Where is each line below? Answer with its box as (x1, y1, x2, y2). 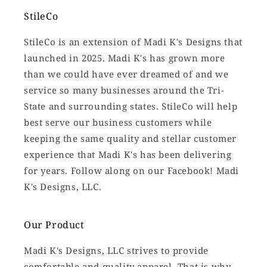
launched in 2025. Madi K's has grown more (24, 52, 225, 64)
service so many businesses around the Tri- (24, 84, 225, 97)
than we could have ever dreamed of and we (24, 68, 229, 80)
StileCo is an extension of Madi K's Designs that (24, 36, 243, 48)
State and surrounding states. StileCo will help (24, 100, 238, 113)
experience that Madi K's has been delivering (24, 148, 232, 161)
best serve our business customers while (24, 116, 212, 129)
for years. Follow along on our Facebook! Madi (24, 164, 240, 177)
